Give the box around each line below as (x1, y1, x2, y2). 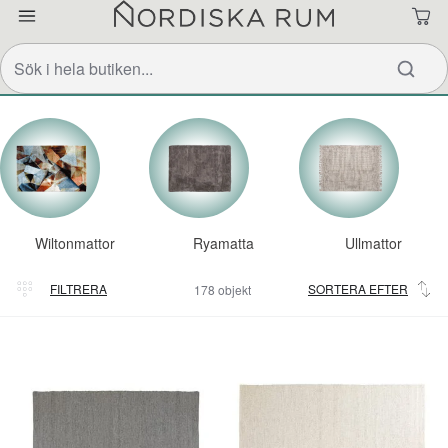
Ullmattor (344, 233, 402, 253)
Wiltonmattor (34, 233, 115, 253)
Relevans (308, 294, 383, 320)
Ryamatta (193, 233, 255, 253)
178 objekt (193, 281, 251, 298)
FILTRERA (50, 279, 107, 297)
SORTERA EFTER (308, 279, 408, 297)
